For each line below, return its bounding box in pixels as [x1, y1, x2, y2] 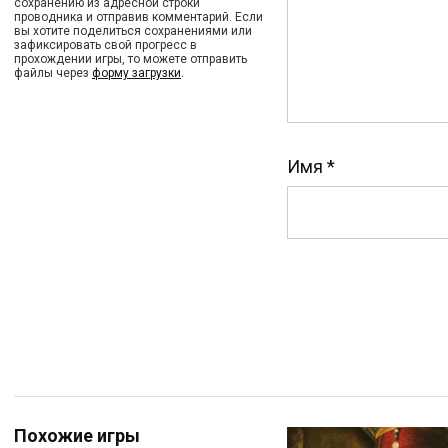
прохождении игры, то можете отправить [14, 52, 247, 66]
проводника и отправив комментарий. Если [14, 10, 263, 24]
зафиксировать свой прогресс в [14, 38, 197, 52]
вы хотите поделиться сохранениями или [14, 24, 252, 38]
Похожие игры [14, 425, 140, 446]
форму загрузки [92, 66, 181, 80]
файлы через [14, 66, 92, 80]
